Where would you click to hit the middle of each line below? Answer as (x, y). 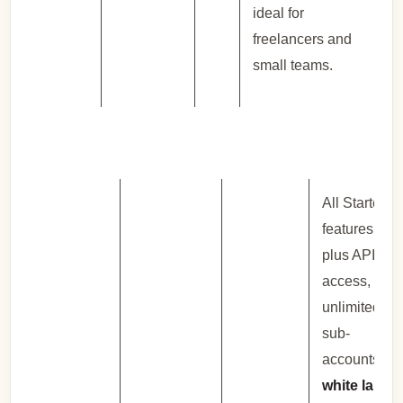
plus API (349, 255)
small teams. (293, 66)
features (348, 228)
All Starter (354, 202)
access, (347, 281)
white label (358, 385)
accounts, (353, 359)
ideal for (279, 13)
